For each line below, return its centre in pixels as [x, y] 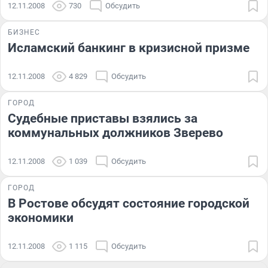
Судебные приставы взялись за [103, 118]
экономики [41, 217]
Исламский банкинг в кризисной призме [129, 48]
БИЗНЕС [24, 32]
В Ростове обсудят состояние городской [129, 203]
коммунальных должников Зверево [115, 133]
